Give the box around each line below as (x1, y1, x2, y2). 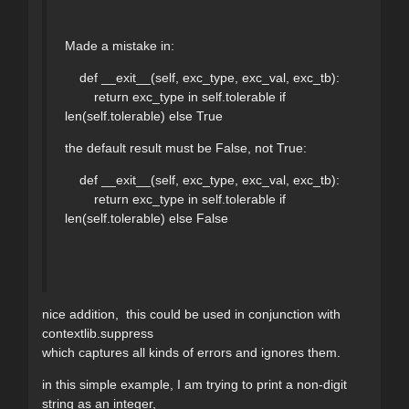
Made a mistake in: (65, 37, 174, 53)
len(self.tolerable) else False (65, 210, 228, 225)
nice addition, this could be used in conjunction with (42, 306, 341, 321)
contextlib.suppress (42, 325, 153, 341)
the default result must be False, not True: (65, 140, 307, 155)
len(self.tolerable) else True (65, 108, 223, 123)
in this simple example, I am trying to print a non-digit (42, 376, 347, 392)
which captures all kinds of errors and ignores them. (42, 344, 341, 360)
